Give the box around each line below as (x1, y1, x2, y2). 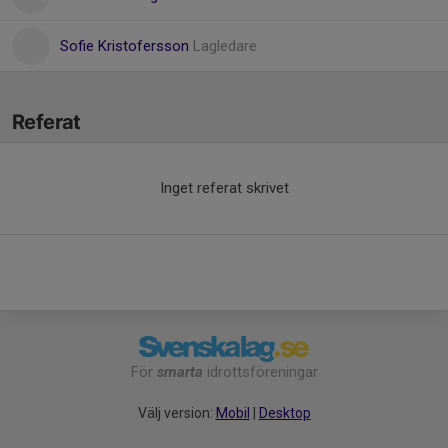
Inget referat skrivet (159, 179, 289, 197)
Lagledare (193, 37, 257, 55)
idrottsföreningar (202, 363, 318, 382)
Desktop (258, 405, 311, 422)
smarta (156, 363, 203, 382)
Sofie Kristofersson (60, 37, 193, 55)
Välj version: (137, 405, 216, 422)
